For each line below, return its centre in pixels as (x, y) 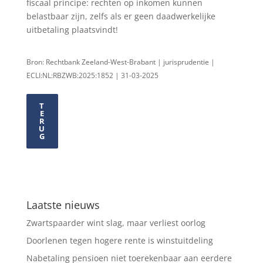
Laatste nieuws (63, 205)
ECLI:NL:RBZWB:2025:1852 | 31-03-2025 (92, 75)
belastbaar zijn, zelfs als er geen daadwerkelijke (121, 16)
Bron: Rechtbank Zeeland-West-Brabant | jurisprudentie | (120, 62)
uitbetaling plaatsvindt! (72, 29)
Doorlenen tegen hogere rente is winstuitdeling (119, 240)
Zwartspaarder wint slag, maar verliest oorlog (116, 222)
